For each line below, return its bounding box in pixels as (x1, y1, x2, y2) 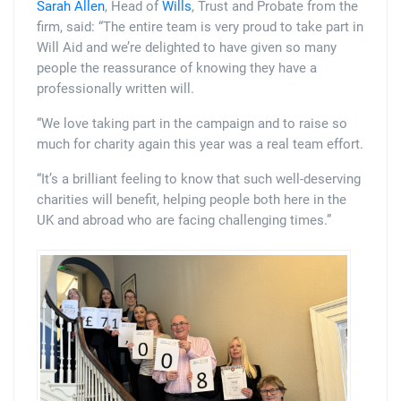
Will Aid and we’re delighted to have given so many (37, 38, 337, 55)
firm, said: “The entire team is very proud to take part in (37, 18, 363, 35)
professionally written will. (37, 80, 194, 97)
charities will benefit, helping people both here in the (37, 191, 346, 208)
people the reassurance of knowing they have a (37, 59, 317, 76)
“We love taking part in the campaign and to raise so (37, 115, 347, 132)
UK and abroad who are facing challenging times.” (37, 211, 331, 228)
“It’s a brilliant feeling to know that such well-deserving (37, 170, 361, 187)
